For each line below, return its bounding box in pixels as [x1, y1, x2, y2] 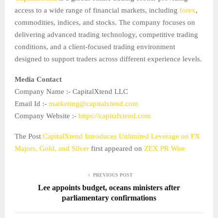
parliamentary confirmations [62, 194, 156, 202]
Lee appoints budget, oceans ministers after [38, 183, 180, 192]
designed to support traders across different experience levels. [15, 55, 202, 63]
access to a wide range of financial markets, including [15, 6, 180, 15]
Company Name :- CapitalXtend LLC [15, 88, 128, 96]
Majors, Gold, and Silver [15, 145, 91, 153]
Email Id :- [15, 100, 49, 108]
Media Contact [15, 75, 62, 84]
